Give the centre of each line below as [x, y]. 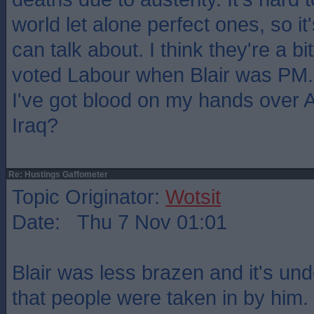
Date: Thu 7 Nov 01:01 [120, 222]
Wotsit [193, 197]
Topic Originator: [89, 197]
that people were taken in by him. [160, 298]
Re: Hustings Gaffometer [57, 175]
